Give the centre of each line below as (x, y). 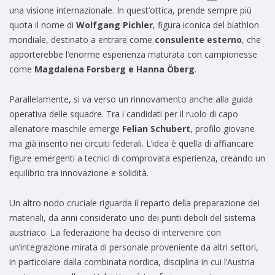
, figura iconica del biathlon (206, 25)
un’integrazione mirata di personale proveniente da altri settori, (134, 247)
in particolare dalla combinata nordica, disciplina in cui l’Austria (132, 262)
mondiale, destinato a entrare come (82, 40)
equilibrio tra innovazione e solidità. (79, 173)
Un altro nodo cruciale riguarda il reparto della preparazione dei (134, 203)
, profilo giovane (223, 129)
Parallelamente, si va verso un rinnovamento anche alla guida (131, 99)
